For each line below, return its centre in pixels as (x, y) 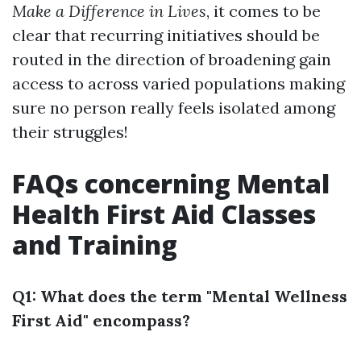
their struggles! (70, 132)
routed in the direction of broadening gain (172, 59)
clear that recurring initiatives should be (166, 35)
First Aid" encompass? (101, 320)
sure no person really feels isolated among (174, 108)
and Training (95, 245)
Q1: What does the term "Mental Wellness (180, 296)
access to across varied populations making (178, 83)
